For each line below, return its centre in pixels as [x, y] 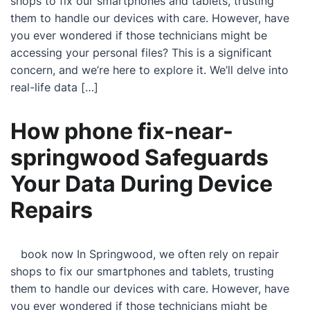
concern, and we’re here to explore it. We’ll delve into [149, 70]
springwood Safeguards [139, 157]
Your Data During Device [142, 184]
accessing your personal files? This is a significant [141, 53]
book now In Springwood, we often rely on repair [145, 254]
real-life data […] [54, 87]
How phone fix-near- [122, 131]
